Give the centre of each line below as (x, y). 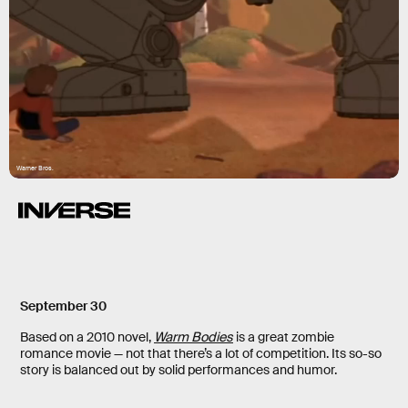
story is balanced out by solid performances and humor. (178, 370)
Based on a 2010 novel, (87, 337)
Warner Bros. (35, 168)
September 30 (63, 306)
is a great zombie (284, 337)
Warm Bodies (194, 337)
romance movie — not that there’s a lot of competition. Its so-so (201, 354)
